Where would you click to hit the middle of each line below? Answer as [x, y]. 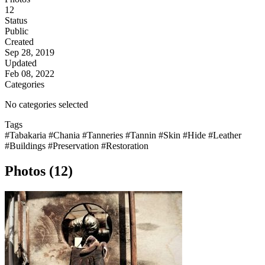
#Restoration [125, 146]
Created [19, 42]
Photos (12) [39, 171]
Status [16, 21]
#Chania [65, 135]
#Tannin [142, 135]
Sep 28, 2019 [30, 53]
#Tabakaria [27, 135]
